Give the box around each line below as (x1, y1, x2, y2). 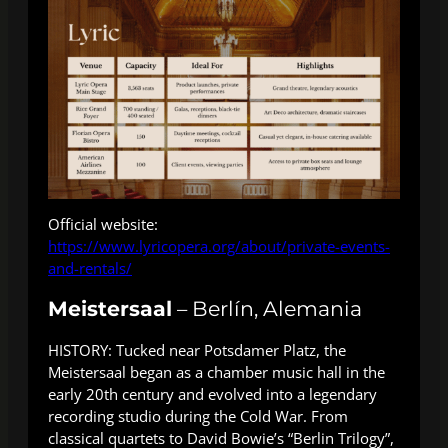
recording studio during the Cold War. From (48, 406, 348, 427)
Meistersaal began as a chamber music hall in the (48, 362, 385, 383)
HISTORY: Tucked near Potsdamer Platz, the (48, 340, 346, 361)
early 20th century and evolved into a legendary (48, 384, 377, 405)
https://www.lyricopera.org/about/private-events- (48, 236, 390, 257)
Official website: (48, 214, 158, 235)
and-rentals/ (48, 258, 132, 279)
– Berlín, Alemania (172, 296, 362, 322)
